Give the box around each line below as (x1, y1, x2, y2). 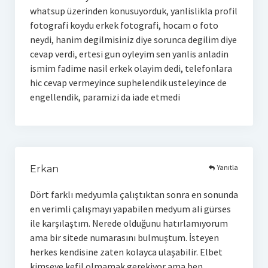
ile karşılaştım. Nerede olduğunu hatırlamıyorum (29, 217, 228, 229)
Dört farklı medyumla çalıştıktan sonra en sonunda (29, 188, 238, 200)
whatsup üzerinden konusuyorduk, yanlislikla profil (29, 4, 237, 17)
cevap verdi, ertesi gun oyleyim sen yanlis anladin (29, 47, 229, 60)
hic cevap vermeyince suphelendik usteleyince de (29, 76, 227, 89)
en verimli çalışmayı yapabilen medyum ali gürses (29, 202, 231, 215)
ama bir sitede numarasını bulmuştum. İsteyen (29, 231, 219, 243)
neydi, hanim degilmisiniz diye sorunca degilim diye (29, 33, 237, 45)
